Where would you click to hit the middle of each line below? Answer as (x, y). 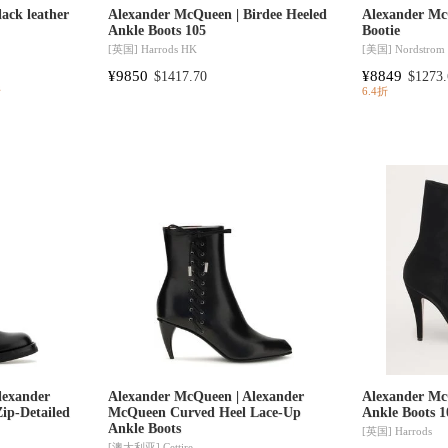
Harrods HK (169, 48)
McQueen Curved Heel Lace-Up (205, 413)
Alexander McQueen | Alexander (206, 397)
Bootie (381, 31)
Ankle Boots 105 (157, 31)
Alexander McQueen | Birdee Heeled (218, 15)
